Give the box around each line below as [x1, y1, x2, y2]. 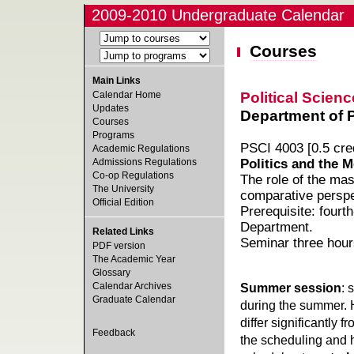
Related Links [92, 226, 154, 237]
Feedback [92, 327, 135, 338]
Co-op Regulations [92, 170, 174, 181]
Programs [92, 130, 134, 141]
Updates [92, 103, 129, 114]
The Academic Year [92, 254, 175, 265]
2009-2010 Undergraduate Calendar [92, 6, 345, 24]
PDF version [92, 240, 145, 251]
